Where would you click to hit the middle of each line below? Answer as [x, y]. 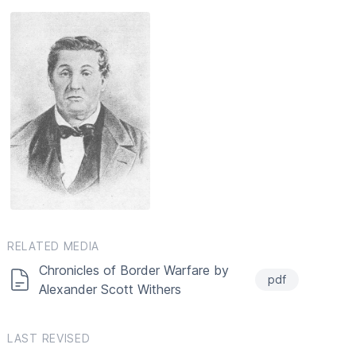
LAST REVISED [49, 339]
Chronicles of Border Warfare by [134, 271]
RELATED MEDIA [54, 246]
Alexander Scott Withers [110, 290]
